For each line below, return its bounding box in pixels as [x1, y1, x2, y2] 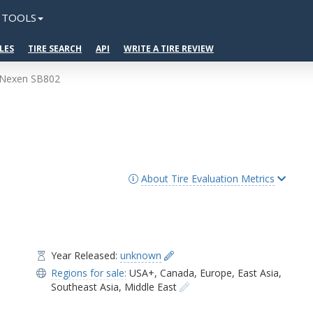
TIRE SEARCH [28, 43, 82, 54]
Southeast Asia [51, 280, 119, 293]
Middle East [124, 280, 177, 293]
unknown [120, 249, 162, 262]
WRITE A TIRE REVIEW [124, 43, 214, 54]
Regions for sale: [51, 266, 127, 279]
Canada [160, 266, 195, 279]
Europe [200, 266, 233, 279]
